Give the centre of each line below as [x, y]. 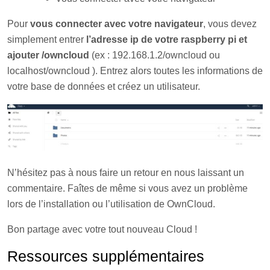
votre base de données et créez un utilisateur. [104, 86]
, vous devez [230, 24]
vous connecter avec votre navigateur [117, 24]
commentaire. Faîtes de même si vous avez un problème [127, 189]
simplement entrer [47, 39]
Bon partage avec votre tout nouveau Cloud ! [102, 230]
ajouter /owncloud [48, 55]
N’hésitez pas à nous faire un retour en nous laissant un [126, 173]
